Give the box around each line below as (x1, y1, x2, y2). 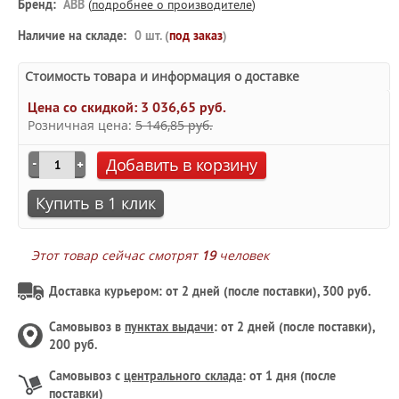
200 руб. (49, 337, 97, 353)
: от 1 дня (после (242, 368, 336, 384)
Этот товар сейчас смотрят (31, 247, 201, 264)
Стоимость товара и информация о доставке (25, 68, 299, 85)
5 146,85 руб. (135, 117, 213, 134)
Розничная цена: (28, 117, 135, 134)
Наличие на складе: (18, 28, 126, 44)
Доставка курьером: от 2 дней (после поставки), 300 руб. (49, 283, 370, 299)
